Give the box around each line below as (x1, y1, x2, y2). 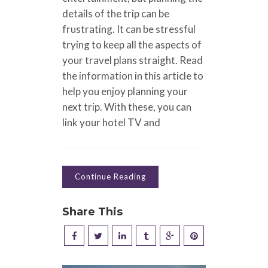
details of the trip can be (62, 7, 169, 20)
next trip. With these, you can (62, 100, 191, 113)
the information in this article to (62, 69, 203, 82)
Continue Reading (75, 171, 146, 181)
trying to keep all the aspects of (62, 38, 202, 51)
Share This (62, 205, 123, 218)
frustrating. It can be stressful (62, 22, 196, 35)
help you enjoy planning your (62, 84, 188, 98)
